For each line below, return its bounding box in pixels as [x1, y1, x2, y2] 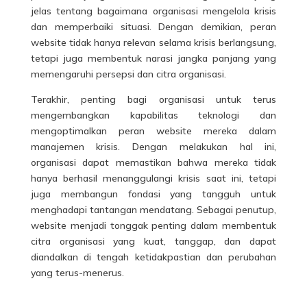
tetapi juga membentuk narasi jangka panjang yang [30, 51, 277, 64]
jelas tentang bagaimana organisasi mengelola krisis [30, 4, 277, 17]
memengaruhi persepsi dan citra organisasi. [30, 67, 226, 80]
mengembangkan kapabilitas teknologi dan [30, 108, 277, 121]
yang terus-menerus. [30, 266, 124, 279]
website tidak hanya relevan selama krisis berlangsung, [30, 36, 277, 49]
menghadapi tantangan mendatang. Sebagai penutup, [30, 203, 277, 216]
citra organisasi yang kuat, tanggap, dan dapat [30, 234, 277, 247]
